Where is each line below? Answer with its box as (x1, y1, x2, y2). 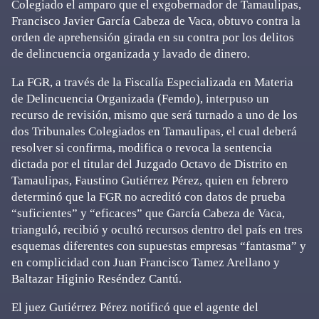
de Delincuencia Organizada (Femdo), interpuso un (11, 92, 269, 105)
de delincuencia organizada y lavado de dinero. (11, 47, 250, 61)
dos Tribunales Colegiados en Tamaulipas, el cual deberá (11, 125, 297, 138)
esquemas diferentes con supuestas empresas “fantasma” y (11, 239, 306, 253)
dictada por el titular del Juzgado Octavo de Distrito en (11, 157, 288, 171)
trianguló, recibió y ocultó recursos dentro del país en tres (11, 223, 303, 236)
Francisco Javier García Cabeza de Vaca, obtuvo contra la (11, 14, 300, 28)
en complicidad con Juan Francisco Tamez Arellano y (11, 256, 280, 269)
